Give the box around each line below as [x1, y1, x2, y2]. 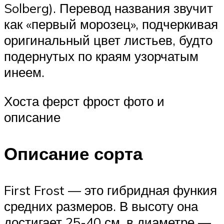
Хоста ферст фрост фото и [4, 92, 164, 109]
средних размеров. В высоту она [4, 198, 198, 214]
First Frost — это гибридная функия [4, 182, 217, 198]
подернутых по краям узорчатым [4, 48, 198, 64]
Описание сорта [4, 142, 142, 165]
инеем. [4, 64, 44, 80]
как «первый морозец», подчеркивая [4, 16, 218, 32]
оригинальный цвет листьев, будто [4, 32, 212, 48]
